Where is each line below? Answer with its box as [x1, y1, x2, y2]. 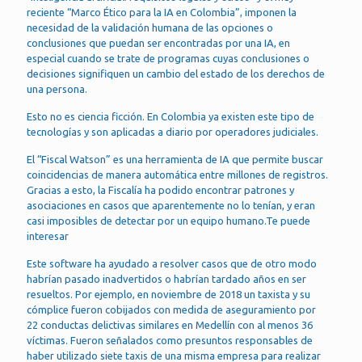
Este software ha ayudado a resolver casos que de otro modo [27, 258, 317, 270]
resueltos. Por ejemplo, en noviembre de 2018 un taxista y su [27, 288, 310, 301]
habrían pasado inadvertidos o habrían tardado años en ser [27, 273, 306, 285]
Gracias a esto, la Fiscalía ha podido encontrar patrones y [27, 184, 294, 196]
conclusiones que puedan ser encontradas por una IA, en [27, 37, 290, 49]
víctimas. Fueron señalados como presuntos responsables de [27, 335, 313, 347]
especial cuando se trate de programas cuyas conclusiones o [27, 53, 309, 65]
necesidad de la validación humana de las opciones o [27, 22, 273, 34]
